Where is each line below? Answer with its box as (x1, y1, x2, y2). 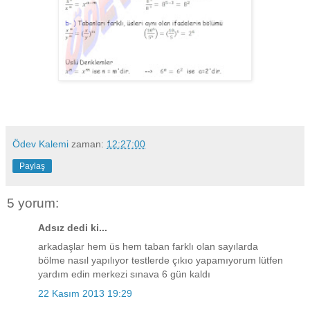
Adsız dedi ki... (38, 222, 107, 234)
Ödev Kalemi (12, 138, 69, 149)
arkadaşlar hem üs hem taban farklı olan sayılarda (38, 241, 258, 253)
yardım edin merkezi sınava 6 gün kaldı (38, 268, 210, 280)
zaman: (71, 138, 107, 149)
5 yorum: (7, 195, 59, 210)
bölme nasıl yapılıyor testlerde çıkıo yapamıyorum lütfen (38, 255, 283, 266)
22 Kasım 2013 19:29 (38, 287, 132, 299)
